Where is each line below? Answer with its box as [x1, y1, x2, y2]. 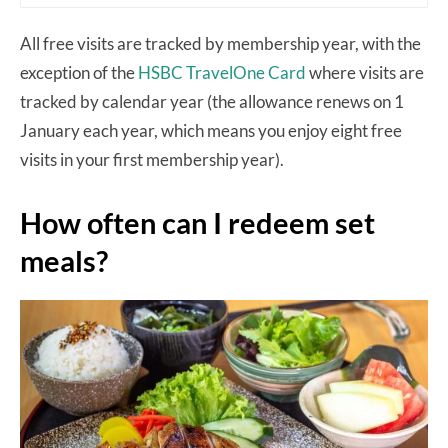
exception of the [20, 61, 138, 83]
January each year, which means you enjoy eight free [20, 119, 402, 141]
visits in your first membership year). [20, 148, 284, 170]
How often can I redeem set [20, 204, 375, 240]
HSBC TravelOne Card [138, 61, 306, 83]
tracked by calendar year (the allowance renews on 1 [20, 90, 404, 112]
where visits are [306, 61, 424, 83]
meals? [20, 242, 108, 278]
